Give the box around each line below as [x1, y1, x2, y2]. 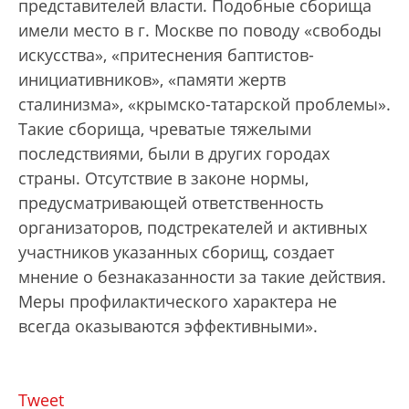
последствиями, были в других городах [18, 142, 330, 164]
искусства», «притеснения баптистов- [18, 43, 314, 66]
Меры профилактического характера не [18, 289, 337, 312]
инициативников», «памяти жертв [18, 68, 286, 90]
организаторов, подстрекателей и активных [18, 215, 367, 238]
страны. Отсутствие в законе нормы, [18, 166, 309, 189]
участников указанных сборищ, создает [18, 240, 334, 263]
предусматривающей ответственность [18, 191, 324, 214]
